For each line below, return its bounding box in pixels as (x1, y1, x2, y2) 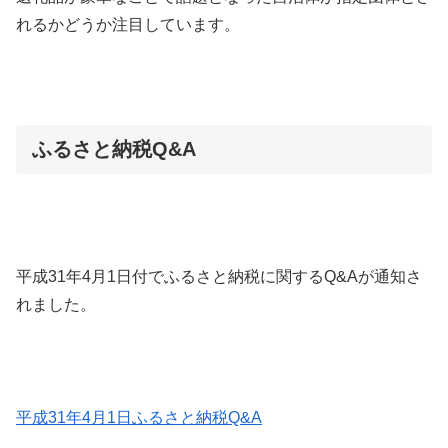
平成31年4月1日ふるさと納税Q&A (16, 409, 262, 427)
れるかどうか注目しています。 (16, 16, 240, 34)
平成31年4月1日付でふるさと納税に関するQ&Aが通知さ (16, 267, 422, 285)
